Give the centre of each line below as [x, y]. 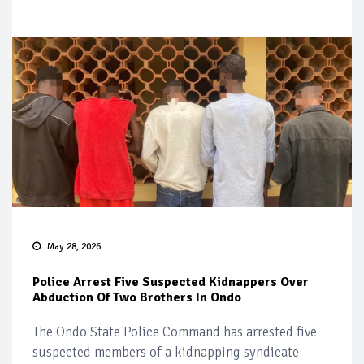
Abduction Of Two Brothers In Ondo [137, 298]
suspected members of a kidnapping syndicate [166, 353]
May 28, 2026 [74, 247]
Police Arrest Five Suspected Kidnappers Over [171, 282]
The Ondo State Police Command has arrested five [175, 332]
